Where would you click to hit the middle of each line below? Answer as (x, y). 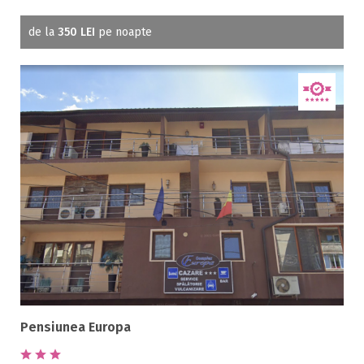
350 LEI (76, 32)
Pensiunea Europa (76, 327)
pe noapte (123, 32)
